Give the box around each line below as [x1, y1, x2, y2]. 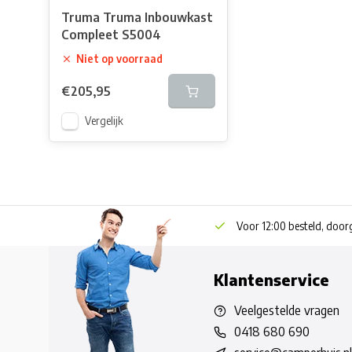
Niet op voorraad [76, 52, 163, 65]
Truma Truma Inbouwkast [61, 9, 213, 25]
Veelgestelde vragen [234, 302, 339, 318]
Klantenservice [214, 270, 329, 289]
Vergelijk [85, 114, 123, 127]
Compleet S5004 [61, 27, 161, 42]
